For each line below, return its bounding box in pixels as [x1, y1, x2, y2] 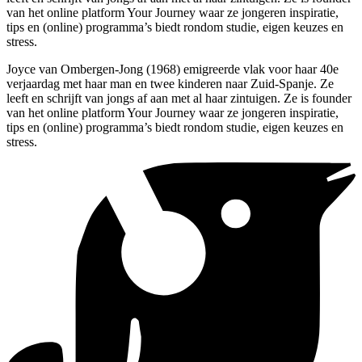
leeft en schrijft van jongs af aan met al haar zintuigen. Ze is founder [6, 91, 351, 106]
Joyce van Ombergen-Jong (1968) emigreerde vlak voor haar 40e [6, 62, 339, 77]
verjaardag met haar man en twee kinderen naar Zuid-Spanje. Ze [6, 77, 334, 91]
